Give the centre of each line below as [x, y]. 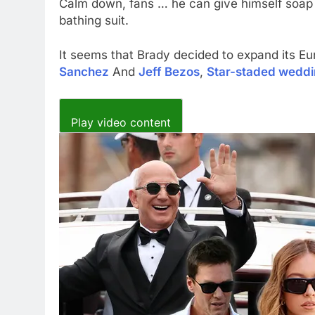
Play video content [121, 123]
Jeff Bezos [169, 72]
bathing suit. [94, 20]
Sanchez [84, 72]
